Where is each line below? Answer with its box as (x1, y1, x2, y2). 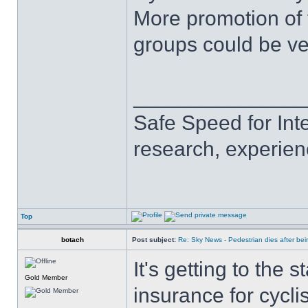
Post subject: (132, 236, 176, 243)
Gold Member (25, 274, 67, 281)
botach (60, 236, 84, 243)
